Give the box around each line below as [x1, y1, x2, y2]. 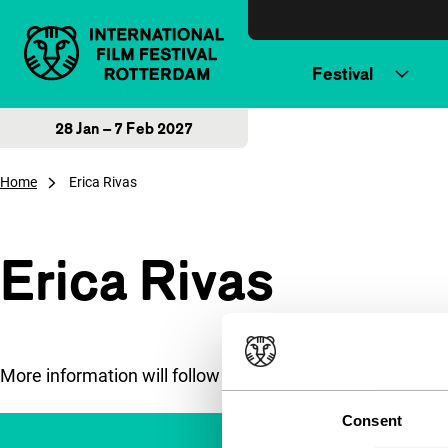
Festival [312, 63, 373, 84]
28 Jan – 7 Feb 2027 [55, 119, 193, 137]
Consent [342, 411, 402, 429]
